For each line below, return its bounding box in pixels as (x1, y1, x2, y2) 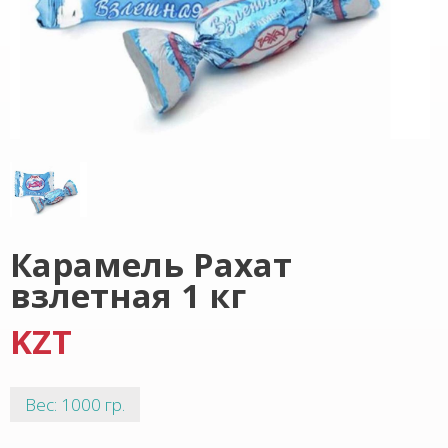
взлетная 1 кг (10, 273, 246, 318)
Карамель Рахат (10, 242, 292, 287)
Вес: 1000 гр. (25, 393, 125, 416)
